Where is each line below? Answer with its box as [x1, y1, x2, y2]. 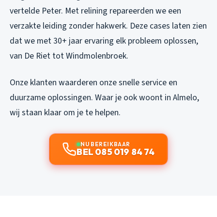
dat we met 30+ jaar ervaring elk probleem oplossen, [10, 34, 198, 47]
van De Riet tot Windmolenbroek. [10, 49, 128, 62]
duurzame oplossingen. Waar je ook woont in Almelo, [10, 91, 199, 104]
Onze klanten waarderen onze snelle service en [10, 76, 177, 89]
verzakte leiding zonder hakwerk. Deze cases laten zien [10, 19, 207, 32]
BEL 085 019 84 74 [77, 146, 155, 157]
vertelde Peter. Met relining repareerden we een [10, 4, 181, 17]
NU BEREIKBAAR [80, 140, 130, 148]
